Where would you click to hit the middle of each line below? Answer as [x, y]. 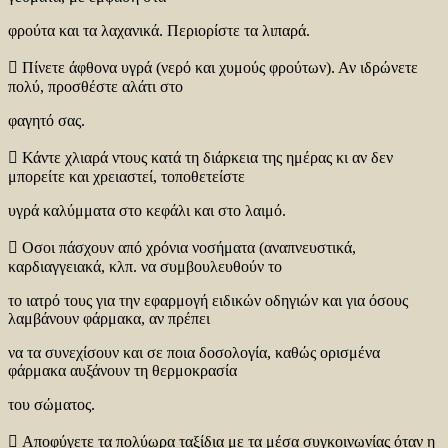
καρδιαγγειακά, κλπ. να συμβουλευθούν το [145, 267]
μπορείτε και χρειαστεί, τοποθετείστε [126, 177]
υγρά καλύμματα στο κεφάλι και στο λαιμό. [147, 211]
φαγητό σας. [46, 121]
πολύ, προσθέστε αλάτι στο [95, 87]
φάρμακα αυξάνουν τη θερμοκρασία [122, 371]
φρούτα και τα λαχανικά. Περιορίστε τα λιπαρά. [159, 31]
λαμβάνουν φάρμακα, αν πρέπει [109, 319]
